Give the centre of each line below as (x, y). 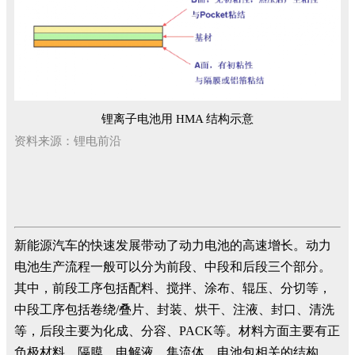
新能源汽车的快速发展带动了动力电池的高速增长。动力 (173, 246)
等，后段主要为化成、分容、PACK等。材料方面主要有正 (177, 331)
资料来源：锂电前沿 (68, 141)
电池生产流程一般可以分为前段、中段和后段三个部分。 (173, 267)
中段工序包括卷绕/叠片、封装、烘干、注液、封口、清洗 (174, 310)
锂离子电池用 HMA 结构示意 (177, 119)
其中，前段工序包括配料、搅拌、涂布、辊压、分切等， (173, 288)
